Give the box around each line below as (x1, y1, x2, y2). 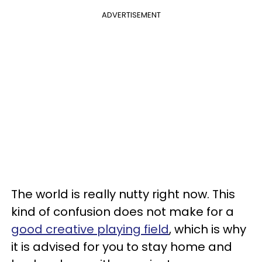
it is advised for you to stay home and (11, 239, 232, 255)
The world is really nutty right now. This (11, 186, 235, 202)
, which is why (169, 221, 246, 237)
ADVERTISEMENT (101, 9, 161, 20)
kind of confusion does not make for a (11, 204, 234, 220)
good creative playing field (11, 221, 169, 237)
